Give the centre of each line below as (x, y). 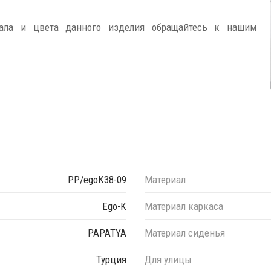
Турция (111, 259)
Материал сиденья (185, 233)
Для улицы (168, 259)
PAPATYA (107, 233)
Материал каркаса (184, 206)
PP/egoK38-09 (97, 179)
